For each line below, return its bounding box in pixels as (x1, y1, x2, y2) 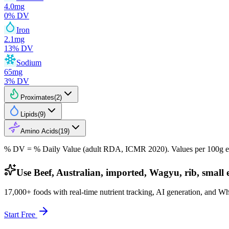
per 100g (195, 144, 223, 153)
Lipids (20, 110, 38, 118)
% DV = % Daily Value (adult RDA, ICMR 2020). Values (4, 144, 195, 153)
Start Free (4, 210, 37, 219)
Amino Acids (20, 127, 58, 135)
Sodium (16, 58, 41, 67)
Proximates (20, 93, 54, 101)
